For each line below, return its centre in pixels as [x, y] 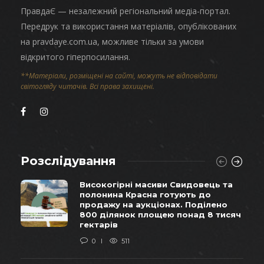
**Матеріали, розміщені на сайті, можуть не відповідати [119, 75]
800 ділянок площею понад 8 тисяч [160, 214]
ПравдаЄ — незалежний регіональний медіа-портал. [126, 11]
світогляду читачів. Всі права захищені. [88, 86]
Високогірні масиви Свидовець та [156, 184]
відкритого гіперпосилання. [75, 57]
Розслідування [68, 161]
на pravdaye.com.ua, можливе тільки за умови [112, 41]
